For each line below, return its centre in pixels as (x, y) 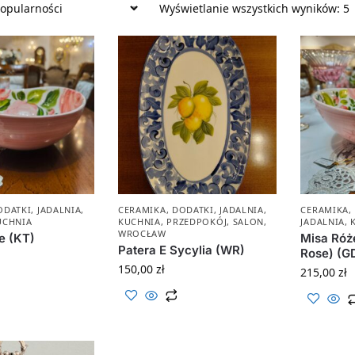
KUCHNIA (139, 222)
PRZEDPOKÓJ (197, 222)
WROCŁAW (142, 234)
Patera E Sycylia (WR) (181, 250)
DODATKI (193, 210)
